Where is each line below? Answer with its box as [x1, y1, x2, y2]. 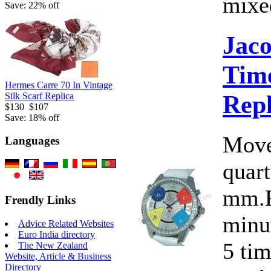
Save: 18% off [5, 112, 59, 123]
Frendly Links [5, 193, 76, 206]
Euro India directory [18, 229, 95, 240]
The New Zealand [18, 240, 88, 250]
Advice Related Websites [18, 218, 114, 229]
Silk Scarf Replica [5, 90, 74, 101]
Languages [5, 134, 59, 148]
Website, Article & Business [5, 250, 111, 261]
